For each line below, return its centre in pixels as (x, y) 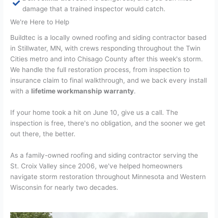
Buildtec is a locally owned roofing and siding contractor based (109, 37)
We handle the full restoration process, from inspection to (100, 69)
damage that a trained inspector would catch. (94, 9)
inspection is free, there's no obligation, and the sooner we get (108, 123)
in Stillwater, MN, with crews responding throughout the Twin (106, 48)
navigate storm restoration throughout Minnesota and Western (108, 176)
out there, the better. (43, 134)
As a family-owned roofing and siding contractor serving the (104, 155)
